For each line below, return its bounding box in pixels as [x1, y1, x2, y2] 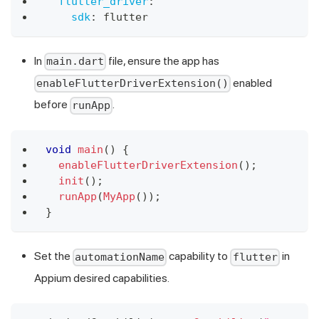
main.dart [46, 55, 105, 68]
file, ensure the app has [106, 53, 220, 68]
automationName [75, 251, 165, 264]
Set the [34, 249, 73, 263]
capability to [167, 249, 231, 263]
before [34, 98, 70, 112]
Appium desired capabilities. [34, 271, 169, 286]
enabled [231, 75, 273, 90]
